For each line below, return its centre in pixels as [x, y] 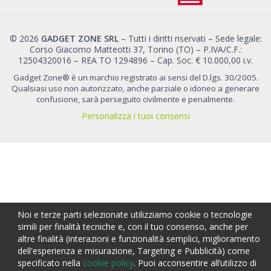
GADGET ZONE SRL [80, 39]
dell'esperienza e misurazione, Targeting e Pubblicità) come [134, 250]
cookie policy [108, 263]
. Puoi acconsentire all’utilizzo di [195, 263]
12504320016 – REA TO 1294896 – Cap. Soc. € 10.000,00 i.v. [135, 60]
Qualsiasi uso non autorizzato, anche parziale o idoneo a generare [135, 89]
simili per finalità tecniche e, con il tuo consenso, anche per [133, 226]
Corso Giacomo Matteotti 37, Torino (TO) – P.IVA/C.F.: [135, 50]
